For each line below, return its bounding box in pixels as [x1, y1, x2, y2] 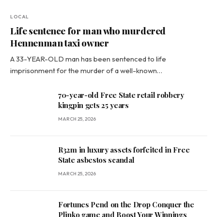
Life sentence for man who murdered [10, 24, 166, 37]
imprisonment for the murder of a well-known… [10, 65, 162, 75]
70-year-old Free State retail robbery [58, 90, 184, 100]
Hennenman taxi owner [10, 36, 109, 49]
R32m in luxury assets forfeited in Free [58, 144, 190, 155]
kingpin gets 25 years [58, 100, 129, 110]
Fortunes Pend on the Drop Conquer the [58, 199, 194, 209]
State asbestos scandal [58, 155, 135, 165]
